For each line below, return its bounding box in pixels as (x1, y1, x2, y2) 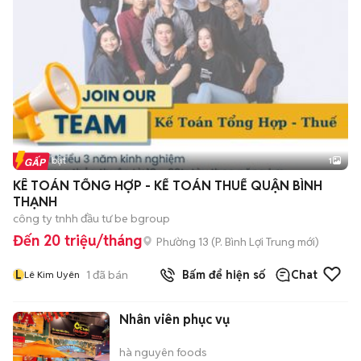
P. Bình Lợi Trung (215, 234, 295, 249)
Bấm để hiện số (176, 268, 265, 282)
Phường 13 (156, 234, 209, 249)
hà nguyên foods (119, 345, 207, 359)
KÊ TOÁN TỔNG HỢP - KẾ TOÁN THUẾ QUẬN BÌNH (13, 177, 322, 194)
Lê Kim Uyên (24, 268, 80, 280)
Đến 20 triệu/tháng (13, 231, 142, 250)
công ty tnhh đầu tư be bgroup (13, 211, 170, 226)
